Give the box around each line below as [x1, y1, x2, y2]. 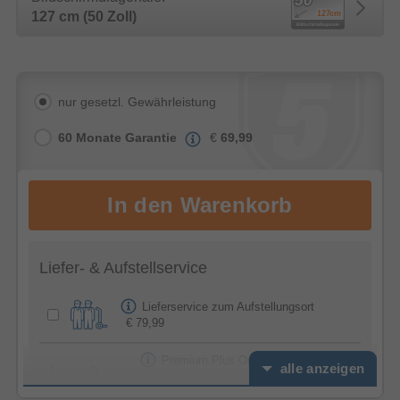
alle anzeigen [279, 361, 364, 377]
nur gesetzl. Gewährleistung [58, 95, 216, 110]
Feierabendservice [140, 370, 236, 384]
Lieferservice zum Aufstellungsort [142, 299, 314, 313]
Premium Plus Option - [162, 353, 280, 367]
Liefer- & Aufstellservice [39, 259, 207, 278]
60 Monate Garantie [58, 130, 177, 146]
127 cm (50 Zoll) [31, 9, 137, 25]
